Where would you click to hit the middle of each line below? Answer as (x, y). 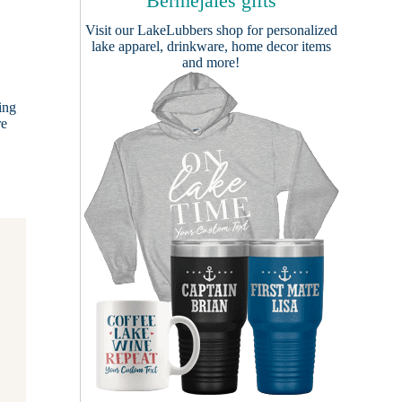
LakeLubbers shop (190, 30)
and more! (211, 62)
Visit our (111, 30)
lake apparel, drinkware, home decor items (211, 46)
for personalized (290, 30)
